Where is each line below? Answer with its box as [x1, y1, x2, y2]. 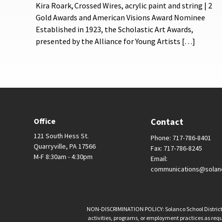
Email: [151, 154, 168, 163]
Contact [151, 115, 184, 127]
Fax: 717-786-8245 [151, 143, 203, 153]
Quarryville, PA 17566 [33, 141, 96, 151]
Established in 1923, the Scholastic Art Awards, [36, 24, 193, 35]
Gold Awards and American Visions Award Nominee [36, 12, 205, 23]
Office [33, 115, 55, 126]
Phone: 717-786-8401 [151, 133, 212, 142]
